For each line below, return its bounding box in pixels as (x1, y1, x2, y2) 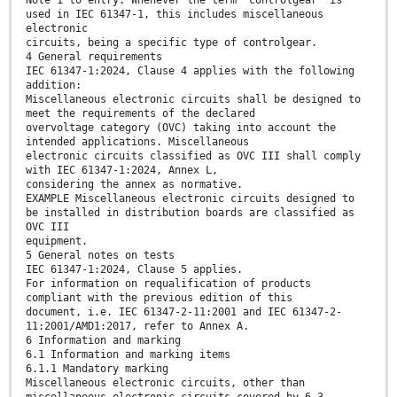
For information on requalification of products (26, 277, 311, 291)
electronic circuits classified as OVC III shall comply (26, 150, 361, 163)
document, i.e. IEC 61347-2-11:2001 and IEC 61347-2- (26, 306, 342, 319)
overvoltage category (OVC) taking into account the (26, 121, 336, 135)
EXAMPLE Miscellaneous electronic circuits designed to (26, 192, 354, 206)
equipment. (26, 235, 88, 248)
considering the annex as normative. (26, 178, 243, 191)
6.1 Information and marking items (26, 348, 230, 362)
